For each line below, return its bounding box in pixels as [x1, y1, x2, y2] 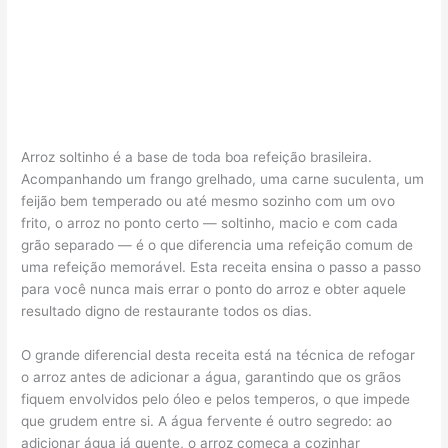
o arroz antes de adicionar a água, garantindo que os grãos [21, 369, 402, 385]
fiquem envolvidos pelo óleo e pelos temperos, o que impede [21, 391, 411, 407]
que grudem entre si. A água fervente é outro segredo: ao [21, 413, 393, 429]
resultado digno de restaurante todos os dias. [21, 303, 313, 320]
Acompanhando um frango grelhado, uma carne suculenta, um [21, 171, 425, 188]
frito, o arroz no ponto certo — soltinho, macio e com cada [21, 215, 399, 232]
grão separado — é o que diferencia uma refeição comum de [21, 237, 414, 254]
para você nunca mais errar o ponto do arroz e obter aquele [21, 281, 407, 298]
